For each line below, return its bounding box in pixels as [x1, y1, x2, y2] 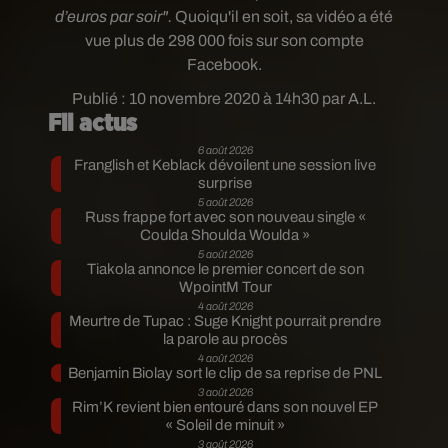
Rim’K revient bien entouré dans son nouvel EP [72, 399, 379, 415]
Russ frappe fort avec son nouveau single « [84, 209, 366, 225]
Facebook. [186, 56, 262, 73]
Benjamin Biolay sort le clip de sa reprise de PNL [68, 365, 383, 381]
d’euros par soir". [55, 8, 175, 25]
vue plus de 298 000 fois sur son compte [84, 32, 364, 49]
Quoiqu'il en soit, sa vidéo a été [175, 8, 393, 25]
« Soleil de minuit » [165, 417, 286, 433]
